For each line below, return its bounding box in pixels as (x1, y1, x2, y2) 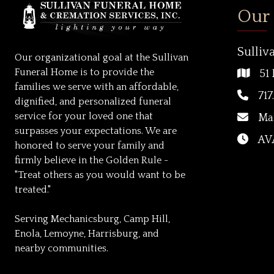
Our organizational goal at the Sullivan (15, 51, 188, 63)
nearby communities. (15, 242, 108, 254)
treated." (15, 183, 51, 195)
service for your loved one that (15, 110, 153, 122)
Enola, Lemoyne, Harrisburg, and (15, 228, 159, 239)
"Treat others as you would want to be (15, 169, 185, 180)
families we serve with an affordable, (15, 81, 179, 92)
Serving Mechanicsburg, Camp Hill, (15, 213, 170, 224)
